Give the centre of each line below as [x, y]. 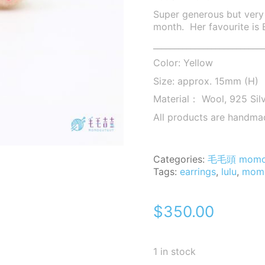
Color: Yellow [183, 63]
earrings [198, 172]
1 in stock [174, 251]
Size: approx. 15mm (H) [206, 81]
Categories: [180, 159]
